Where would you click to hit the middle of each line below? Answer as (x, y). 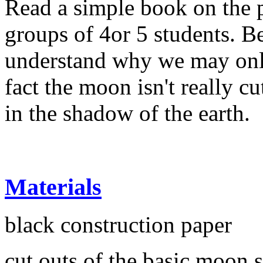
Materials (53, 187)
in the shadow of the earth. (127, 113)
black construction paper (118, 225)
